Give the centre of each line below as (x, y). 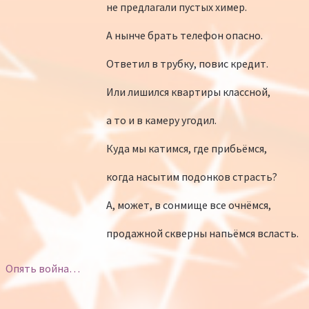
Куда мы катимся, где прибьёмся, (186, 148)
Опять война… (42, 268)
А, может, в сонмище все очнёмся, (188, 205)
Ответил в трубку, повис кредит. (187, 63)
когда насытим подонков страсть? (191, 176)
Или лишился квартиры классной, (188, 91)
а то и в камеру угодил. (161, 120)
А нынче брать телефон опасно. (184, 35)
